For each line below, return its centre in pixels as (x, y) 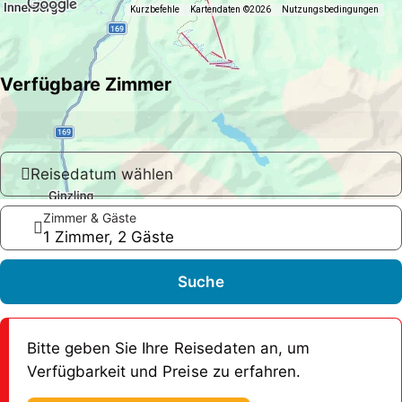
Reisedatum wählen (102, 175)
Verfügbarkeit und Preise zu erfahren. (164, 372)
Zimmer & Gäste (90, 217)
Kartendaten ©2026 (231, 10)
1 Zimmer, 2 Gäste (109, 236)
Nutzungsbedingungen (330, 10)
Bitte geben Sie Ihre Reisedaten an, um (168, 349)
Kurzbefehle (155, 10)
